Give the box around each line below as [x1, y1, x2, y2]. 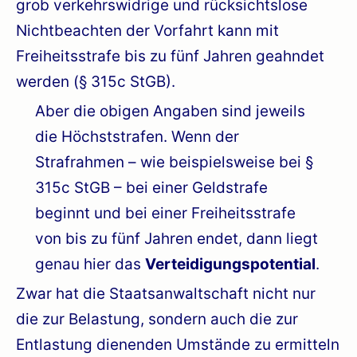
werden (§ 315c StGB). [16, 72, 175, 91]
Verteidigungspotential [145, 254, 316, 273]
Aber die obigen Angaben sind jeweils [35, 101, 305, 120]
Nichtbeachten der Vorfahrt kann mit [16, 21, 279, 40]
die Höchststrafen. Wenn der [35, 127, 239, 146]
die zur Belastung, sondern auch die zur [16, 309, 298, 328]
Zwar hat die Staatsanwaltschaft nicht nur [16, 284, 316, 303]
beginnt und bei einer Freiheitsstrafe [35, 203, 296, 222]
